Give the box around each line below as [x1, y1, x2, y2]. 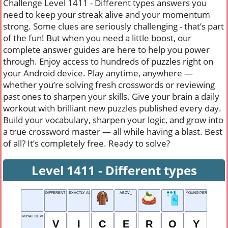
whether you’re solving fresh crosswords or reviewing [3, 79, 215, 91]
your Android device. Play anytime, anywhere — [3, 67, 193, 79]
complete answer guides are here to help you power [3, 44, 210, 55]
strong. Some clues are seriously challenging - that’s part [3, 20, 224, 32]
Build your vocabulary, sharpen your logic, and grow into [3, 114, 223, 126]
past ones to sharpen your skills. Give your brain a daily [3, 91, 219, 102]
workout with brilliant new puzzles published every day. [3, 102, 221, 114]
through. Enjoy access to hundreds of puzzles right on [3, 55, 213, 67]
